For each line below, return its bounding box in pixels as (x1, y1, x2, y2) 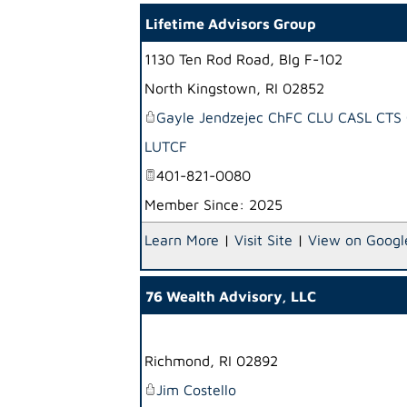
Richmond (144, 352, 210, 369)
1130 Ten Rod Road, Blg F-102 (144, 51, 342, 67)
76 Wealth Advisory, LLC (145, 288, 316, 304)
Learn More (144, 232, 219, 248)
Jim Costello (156, 382, 236, 398)
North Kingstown (144, 80, 256, 96)
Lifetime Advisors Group (145, 15, 316, 32)
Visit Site (234, 232, 293, 248)
